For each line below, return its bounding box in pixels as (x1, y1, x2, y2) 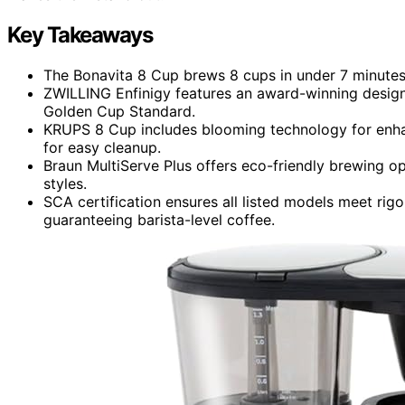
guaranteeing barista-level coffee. (43, 210, 275, 229)
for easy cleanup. (43, 137, 161, 156)
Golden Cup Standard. (43, 101, 195, 120)
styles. (43, 174, 87, 193)
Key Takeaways (7, 21, 153, 48)
